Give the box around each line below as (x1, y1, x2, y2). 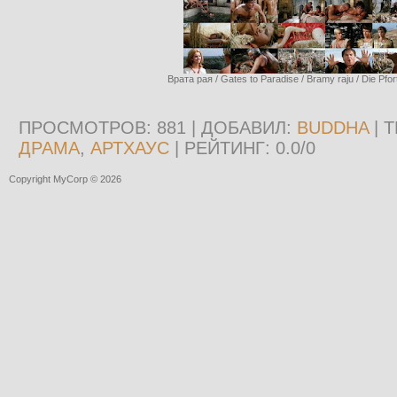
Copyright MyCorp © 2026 (9, 174, 121, 184)
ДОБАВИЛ (201, 118, 286, 137)
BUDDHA (297, 118, 369, 137)
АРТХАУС (90, 138, 169, 158)
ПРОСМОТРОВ (19, 118, 146, 137)
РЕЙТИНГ (184, 138, 265, 158)
